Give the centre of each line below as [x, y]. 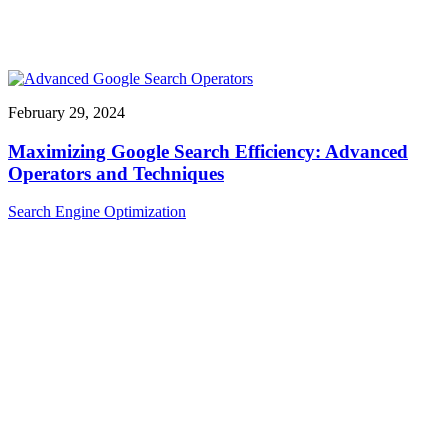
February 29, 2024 [66, 112]
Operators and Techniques [116, 173]
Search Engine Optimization [97, 212]
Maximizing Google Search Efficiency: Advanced [208, 151]
